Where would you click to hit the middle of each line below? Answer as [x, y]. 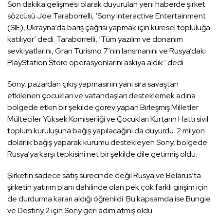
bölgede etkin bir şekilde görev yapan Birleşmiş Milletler [103, 108]
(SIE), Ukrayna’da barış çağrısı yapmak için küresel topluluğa [109, 28]
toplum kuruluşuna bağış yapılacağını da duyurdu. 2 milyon [106, 131]
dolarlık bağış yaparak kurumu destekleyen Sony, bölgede [107, 143]
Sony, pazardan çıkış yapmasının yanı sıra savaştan [93, 84]
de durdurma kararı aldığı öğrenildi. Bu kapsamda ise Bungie [109, 199]
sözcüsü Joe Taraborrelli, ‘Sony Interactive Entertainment [107, 16]
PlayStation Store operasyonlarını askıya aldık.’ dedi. [96, 63]
